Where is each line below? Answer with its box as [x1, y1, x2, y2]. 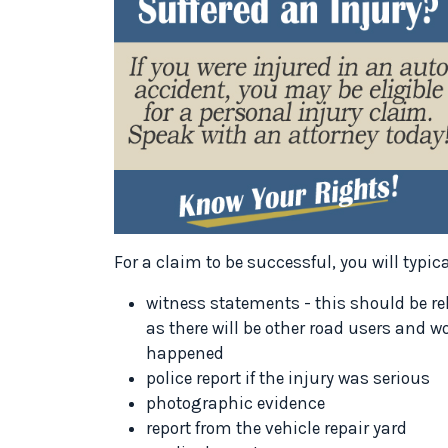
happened [146, 342, 224, 363]
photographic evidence [146, 392, 325, 413]
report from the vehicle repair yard [146, 417, 407, 438]
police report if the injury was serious [146, 367, 430, 388]
